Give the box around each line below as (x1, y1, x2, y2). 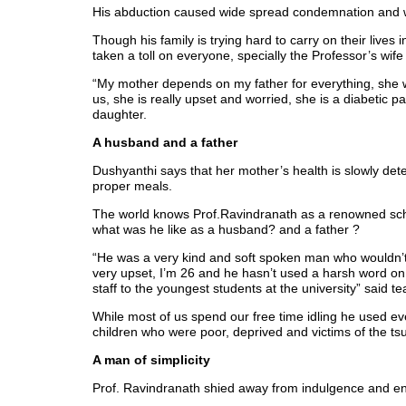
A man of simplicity (92, 353, 210, 367)
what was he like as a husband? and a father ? (92, 222, 360, 237)
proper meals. (92, 179, 172, 193)
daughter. (92, 107, 147, 121)
